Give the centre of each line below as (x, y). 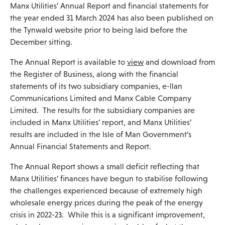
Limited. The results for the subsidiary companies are (102, 110)
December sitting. (41, 42)
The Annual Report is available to (68, 62)
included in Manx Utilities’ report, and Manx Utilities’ (101, 122)
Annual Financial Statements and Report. (82, 146)
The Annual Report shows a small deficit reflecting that (105, 166)
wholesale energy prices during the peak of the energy (106, 203)
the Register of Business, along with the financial (94, 74)
